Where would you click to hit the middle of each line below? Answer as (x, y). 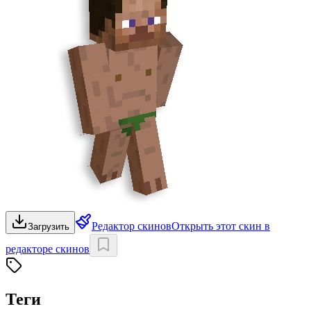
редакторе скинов (48, 249)
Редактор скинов (132, 226)
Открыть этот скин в (221, 226)
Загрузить (49, 226)
